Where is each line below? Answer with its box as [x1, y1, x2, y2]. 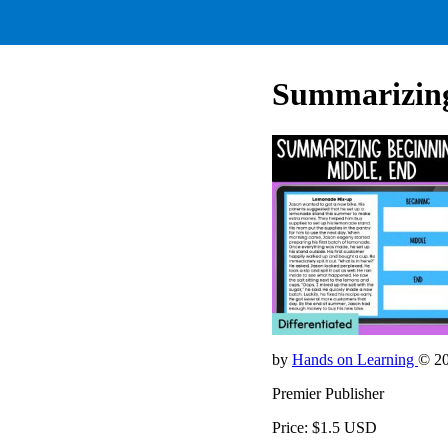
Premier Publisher [272, 384, 384, 402]
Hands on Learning [292, 350, 418, 368]
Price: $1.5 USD [272, 418, 377, 436]
